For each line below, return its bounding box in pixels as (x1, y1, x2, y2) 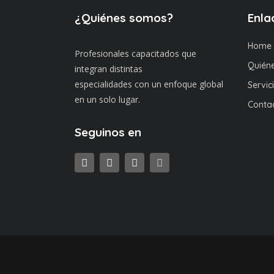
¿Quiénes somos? (75, 10, 173, 25)
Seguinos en (75, 125, 141, 139)
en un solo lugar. (75, 94, 140, 105)
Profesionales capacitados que (75, 48, 196, 59)
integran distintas (75, 63, 143, 75)
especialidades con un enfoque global (75, 78, 223, 90)
